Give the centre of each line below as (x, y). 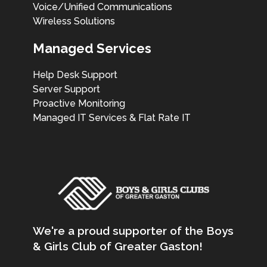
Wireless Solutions (74, 21)
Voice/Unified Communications (103, 7)
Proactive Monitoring (79, 104)
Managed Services (92, 49)
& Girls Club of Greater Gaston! (118, 246)
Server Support (66, 89)
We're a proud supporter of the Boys (133, 231)
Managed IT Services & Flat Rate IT (112, 118)
